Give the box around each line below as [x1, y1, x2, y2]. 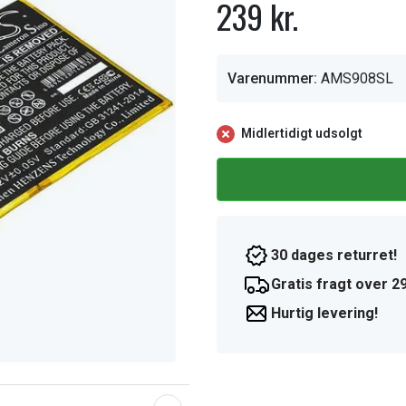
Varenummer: [227, 70, 317, 87]
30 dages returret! [271, 246, 397, 264]
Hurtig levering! [271, 304, 378, 322]
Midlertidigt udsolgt [241, 126, 362, 140]
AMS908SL [321, 70, 393, 87]
